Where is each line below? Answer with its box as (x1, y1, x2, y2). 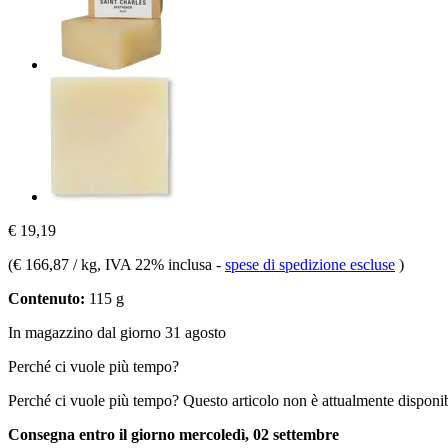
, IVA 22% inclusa (97, 255, 216, 273)
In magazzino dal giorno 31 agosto (8, 323, 226, 341)
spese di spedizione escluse (225, 255, 395, 273)
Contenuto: (8, 289, 85, 307)
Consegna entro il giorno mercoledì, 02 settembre (8, 425, 339, 443)
